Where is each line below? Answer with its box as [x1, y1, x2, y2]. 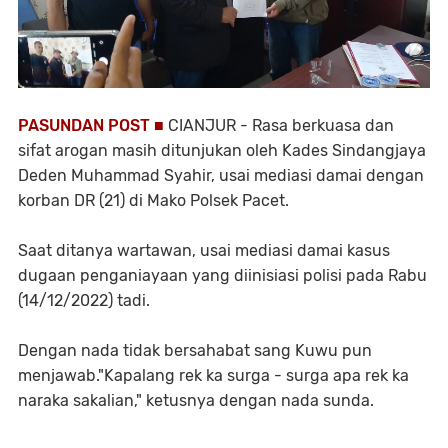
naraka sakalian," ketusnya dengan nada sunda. [18, 391, 374, 411]
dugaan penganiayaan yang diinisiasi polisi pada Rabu [18, 266, 427, 286]
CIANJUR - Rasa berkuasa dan [168, 116, 394, 136]
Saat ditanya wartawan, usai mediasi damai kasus [18, 241, 390, 261]
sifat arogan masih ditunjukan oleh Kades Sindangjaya [18, 141, 426, 161]
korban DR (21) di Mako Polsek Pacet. [18, 191, 289, 211]
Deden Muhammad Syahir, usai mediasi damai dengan [18, 166, 424, 186]
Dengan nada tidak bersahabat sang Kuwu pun [18, 341, 372, 361]
